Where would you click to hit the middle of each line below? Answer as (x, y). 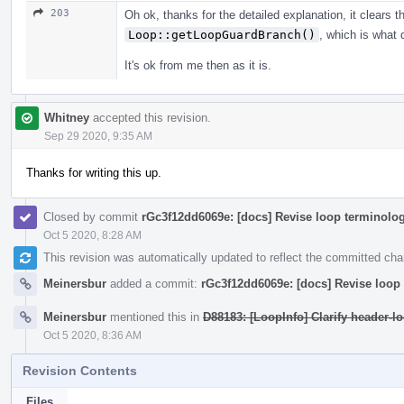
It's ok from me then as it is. (198, 65)
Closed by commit (92, 216)
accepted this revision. (150, 117)
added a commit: (154, 283)
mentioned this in (155, 317)
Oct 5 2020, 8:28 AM (92, 235)
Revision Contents (80, 370)
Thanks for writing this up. (94, 172)
